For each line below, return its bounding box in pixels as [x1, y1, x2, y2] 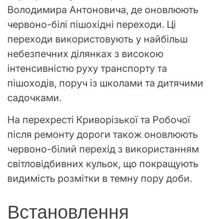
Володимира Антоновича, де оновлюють [7, 3, 198, 16]
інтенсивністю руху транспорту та [7, 62, 167, 74]
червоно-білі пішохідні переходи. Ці [7, 18, 176, 30]
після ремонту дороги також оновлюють [7, 128, 198, 140]
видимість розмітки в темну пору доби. [7, 172, 192, 184]
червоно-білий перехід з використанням [7, 143, 199, 155]
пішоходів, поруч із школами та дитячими [7, 77, 203, 89]
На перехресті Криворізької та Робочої [7, 113, 190, 126]
